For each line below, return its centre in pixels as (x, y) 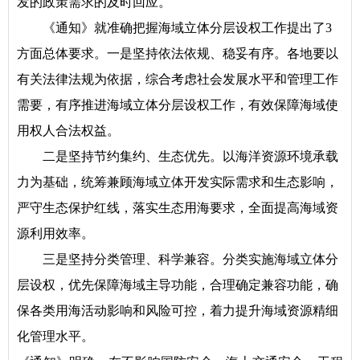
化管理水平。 (55, 336)
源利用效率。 (55, 233)
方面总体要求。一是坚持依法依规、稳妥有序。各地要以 (178, 53)
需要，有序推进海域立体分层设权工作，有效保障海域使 (178, 105)
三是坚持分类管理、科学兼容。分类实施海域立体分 (190, 259)
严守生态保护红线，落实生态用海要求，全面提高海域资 (178, 208)
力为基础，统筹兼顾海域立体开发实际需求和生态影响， (178, 182)
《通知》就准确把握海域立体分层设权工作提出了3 (187, 28)
